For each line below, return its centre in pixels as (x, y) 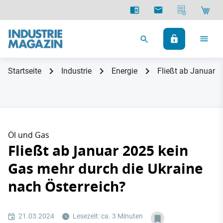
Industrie (76, 71)
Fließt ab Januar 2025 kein (98, 151)
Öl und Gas (29, 135)
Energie (124, 71)
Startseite (25, 71)
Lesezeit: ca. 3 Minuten (107, 216)
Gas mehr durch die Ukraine (106, 168)
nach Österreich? (67, 186)
